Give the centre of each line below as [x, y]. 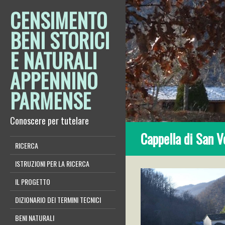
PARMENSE [50, 100]
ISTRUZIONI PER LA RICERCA [52, 163]
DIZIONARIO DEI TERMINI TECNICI [58, 200]
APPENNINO [54, 80]
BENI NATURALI [35, 218]
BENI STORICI [60, 40]
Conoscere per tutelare [49, 121]
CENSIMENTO [59, 20]
